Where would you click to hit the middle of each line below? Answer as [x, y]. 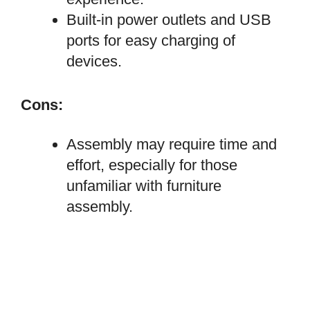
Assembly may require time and [172, 144]
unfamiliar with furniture [144, 185]
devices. [94, 62]
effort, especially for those [152, 165]
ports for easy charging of [151, 41]
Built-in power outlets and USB [169, 20]
